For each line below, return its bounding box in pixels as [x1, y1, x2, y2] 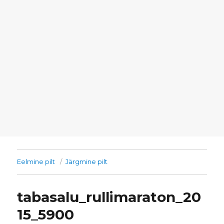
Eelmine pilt [17, 157, 55, 166]
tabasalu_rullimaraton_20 [17, 188, 201, 206]
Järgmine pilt [65, 157, 108, 166]
